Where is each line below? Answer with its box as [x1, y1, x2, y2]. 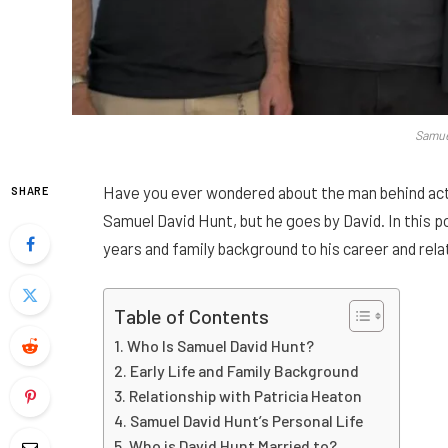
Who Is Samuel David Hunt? [127, 335, 318, 355]
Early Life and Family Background [130, 360, 360, 380]
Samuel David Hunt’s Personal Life [130, 410, 364, 430]
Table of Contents [114, 303, 269, 328]
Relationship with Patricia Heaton [129, 385, 363, 405]
